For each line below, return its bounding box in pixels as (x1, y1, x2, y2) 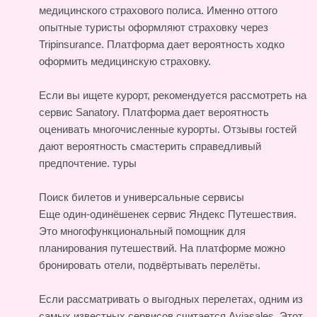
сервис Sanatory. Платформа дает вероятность (39, 105, 269, 118)
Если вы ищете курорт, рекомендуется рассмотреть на (39, 88, 306, 101)
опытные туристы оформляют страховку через (39, 21, 268, 33)
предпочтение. (39, 156, 113, 169)
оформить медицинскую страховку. (39, 54, 211, 67)
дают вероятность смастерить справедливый (39, 139, 261, 152)
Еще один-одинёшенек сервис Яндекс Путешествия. (39, 207, 296, 220)
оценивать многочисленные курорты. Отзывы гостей (39, 122, 296, 135)
